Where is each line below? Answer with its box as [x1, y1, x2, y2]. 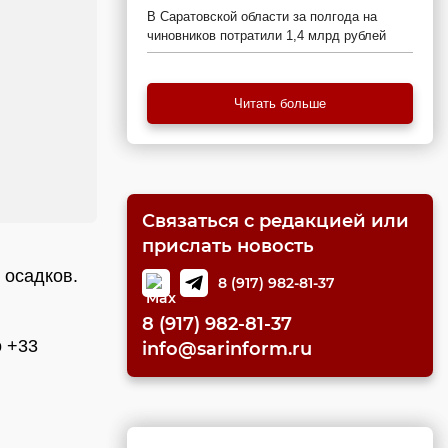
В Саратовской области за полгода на [147, 9, 377, 24]
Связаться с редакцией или [142, 210, 409, 232]
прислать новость [142, 235, 314, 257]
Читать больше [234, 96, 326, 111]
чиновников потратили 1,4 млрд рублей [147, 28, 386, 43]
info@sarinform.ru [142, 338, 312, 360]
